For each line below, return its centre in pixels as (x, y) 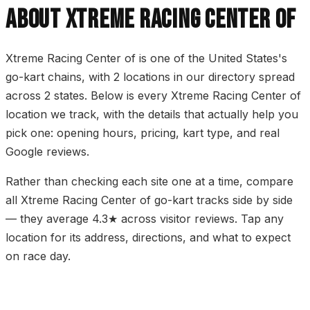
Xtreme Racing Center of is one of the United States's (146, 58)
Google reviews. (47, 152)
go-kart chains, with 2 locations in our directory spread (150, 77)
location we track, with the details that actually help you (152, 115)
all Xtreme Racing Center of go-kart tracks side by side (149, 200)
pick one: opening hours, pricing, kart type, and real (143, 133)
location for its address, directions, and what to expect (148, 238)
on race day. (38, 256)
